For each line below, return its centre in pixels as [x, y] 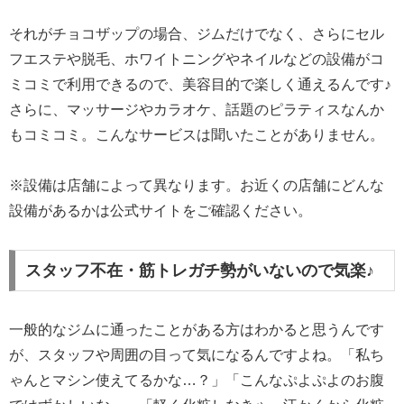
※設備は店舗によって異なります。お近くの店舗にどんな [197, 186]
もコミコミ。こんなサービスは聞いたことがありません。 [197, 134]
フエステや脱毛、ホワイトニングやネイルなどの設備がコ [197, 59]
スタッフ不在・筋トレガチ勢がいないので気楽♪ [199, 270]
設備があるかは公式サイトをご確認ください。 [161, 211]
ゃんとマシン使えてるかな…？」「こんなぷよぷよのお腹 [197, 380]
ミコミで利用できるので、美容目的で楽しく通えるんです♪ [200, 84]
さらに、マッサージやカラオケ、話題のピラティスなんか [197, 109]
